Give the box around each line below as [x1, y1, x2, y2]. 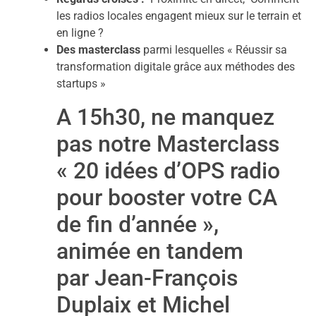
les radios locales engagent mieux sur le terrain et [56, 8, 301, 23]
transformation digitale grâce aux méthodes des [56, 59, 295, 73]
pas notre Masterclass [56, 130, 279, 157]
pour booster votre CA [56, 183, 277, 211]
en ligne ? [56, 25, 104, 39]
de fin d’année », [56, 210, 219, 238]
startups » [56, 76, 106, 90]
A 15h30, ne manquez [56, 103, 274, 130]
